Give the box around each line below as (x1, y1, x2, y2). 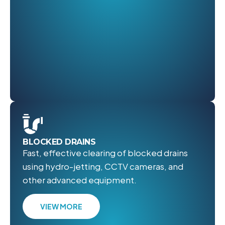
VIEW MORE (40, 201, 82, 211)
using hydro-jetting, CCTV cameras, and (23, 160, 183, 172)
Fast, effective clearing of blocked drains (23, 147, 188, 158)
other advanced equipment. (23, 174, 137, 185)
